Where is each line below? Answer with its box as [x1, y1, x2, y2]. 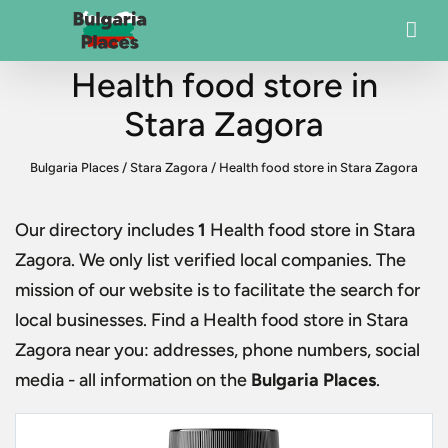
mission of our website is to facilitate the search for [15, 279, 420, 301]
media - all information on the [15, 369, 251, 391]
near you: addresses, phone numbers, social [71, 339, 420, 361]
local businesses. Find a [15, 309, 203, 331]
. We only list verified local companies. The [71, 249, 406, 271]
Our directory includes [15, 219, 198, 241]
